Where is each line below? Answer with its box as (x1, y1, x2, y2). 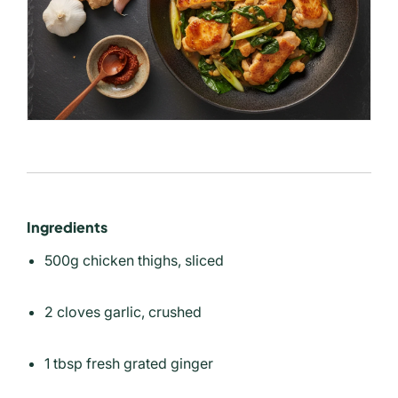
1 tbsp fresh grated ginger (44, 354, 213, 372)
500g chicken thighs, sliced (44, 251, 224, 269)
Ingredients (27, 217, 107, 236)
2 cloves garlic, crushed (44, 302, 202, 321)
